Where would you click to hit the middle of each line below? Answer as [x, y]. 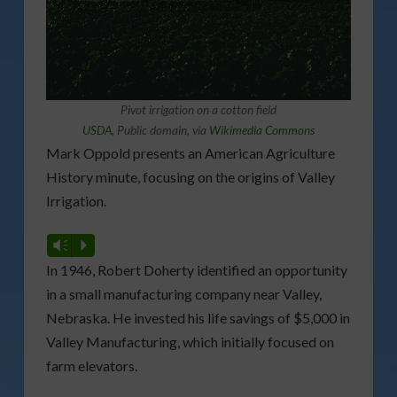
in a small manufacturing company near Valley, [183, 294]
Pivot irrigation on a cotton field [198, 110]
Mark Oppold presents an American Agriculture [190, 153]
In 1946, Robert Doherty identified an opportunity [196, 270]
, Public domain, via [160, 131]
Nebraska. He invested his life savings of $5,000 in [198, 318]
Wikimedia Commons [261, 131]
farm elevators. [91, 366]
